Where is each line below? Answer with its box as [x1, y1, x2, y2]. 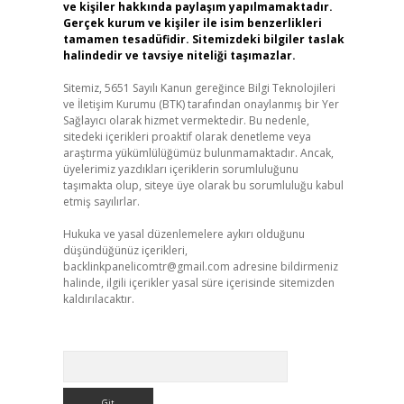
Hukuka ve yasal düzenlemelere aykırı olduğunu [62, 226, 305, 242]
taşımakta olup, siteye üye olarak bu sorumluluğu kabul [62, 178, 344, 193]
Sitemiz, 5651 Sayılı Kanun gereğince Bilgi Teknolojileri [62, 80, 335, 96]
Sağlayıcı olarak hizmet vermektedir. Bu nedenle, [62, 113, 309, 128]
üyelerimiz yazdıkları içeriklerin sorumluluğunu [62, 161, 298, 177]
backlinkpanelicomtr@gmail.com [62, 259, 230, 274]
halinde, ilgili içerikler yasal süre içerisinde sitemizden [62, 275, 335, 290]
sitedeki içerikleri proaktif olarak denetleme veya [62, 129, 311, 144]
